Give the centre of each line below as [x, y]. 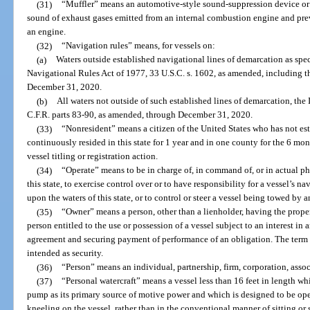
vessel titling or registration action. [93, 156]
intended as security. [65, 253]
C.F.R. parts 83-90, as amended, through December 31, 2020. [140, 115]
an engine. [47, 32]
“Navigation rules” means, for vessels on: [138, 46]
